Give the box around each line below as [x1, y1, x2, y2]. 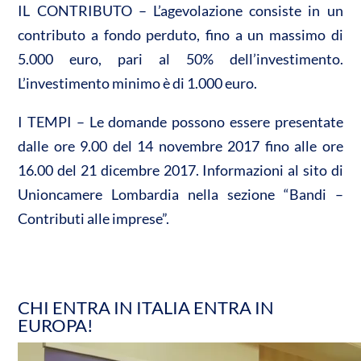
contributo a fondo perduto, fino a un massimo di [18, 25, 343, 44]
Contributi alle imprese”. [18, 209, 170, 227]
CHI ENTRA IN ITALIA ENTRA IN [18, 296, 275, 318]
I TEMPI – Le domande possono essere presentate [18, 112, 343, 131]
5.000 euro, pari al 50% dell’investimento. [18, 49, 343, 68]
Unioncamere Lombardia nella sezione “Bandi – [18, 185, 343, 203]
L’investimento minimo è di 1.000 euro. [18, 73, 258, 92]
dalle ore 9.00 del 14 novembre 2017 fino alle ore [18, 136, 343, 155]
